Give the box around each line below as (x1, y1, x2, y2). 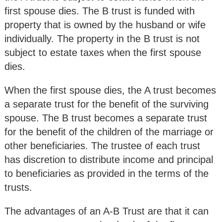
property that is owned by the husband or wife (4, 19, 206, 30)
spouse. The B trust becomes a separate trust (4, 112, 207, 123)
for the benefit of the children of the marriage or (4, 126, 214, 137)
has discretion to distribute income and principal (4, 154, 213, 165)
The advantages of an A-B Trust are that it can (4, 205, 209, 217)
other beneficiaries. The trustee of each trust (4, 140, 200, 151)
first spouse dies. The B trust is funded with (4, 5, 195, 16)
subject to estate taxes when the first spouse (4, 47, 201, 58)
